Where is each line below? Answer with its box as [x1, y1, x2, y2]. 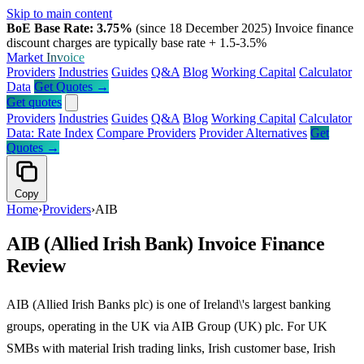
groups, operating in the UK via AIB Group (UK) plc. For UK [6, 318, 327, 333]
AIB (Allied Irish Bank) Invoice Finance [6, 232, 325, 254]
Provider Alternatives [199, 126, 307, 140]
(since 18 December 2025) [136, 21, 271, 35]
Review [6, 254, 66, 276]
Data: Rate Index [6, 126, 93, 140]
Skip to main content [6, 6, 112, 20]
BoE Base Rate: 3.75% [6, 21, 132, 35]
